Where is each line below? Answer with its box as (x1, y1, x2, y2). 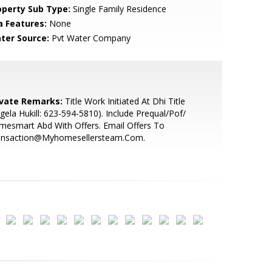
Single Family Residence (70, 3, 166, 15)
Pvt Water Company (49, 32, 131, 44)
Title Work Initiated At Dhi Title (62, 95, 185, 107)
